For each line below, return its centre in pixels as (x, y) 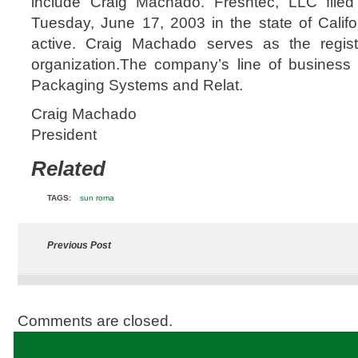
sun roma (97, 198)
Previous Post (79, 245)
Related (68, 169)
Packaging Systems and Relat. (137, 85)
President (64, 135)
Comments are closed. (95, 321)
